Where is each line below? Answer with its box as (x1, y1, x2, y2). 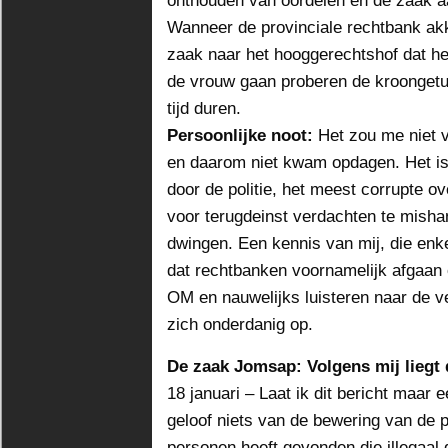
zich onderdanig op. (167, 314, 313, 334)
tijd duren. (167, 98, 241, 118)
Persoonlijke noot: (167, 125, 313, 145)
